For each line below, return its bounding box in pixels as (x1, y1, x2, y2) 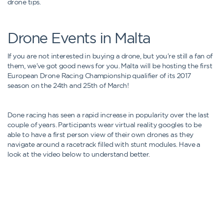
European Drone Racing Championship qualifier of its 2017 (7, 72, 191, 80)
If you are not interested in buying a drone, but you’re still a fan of (7, 52, 213, 60)
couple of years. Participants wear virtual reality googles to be (7, 121, 202, 129)
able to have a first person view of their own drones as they (7, 131, 193, 138)
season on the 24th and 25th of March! (7, 82, 129, 89)
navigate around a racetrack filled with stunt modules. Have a (7, 140, 200, 148)
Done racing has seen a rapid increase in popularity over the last (7, 111, 209, 119)
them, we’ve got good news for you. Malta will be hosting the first (7, 62, 213, 70)
